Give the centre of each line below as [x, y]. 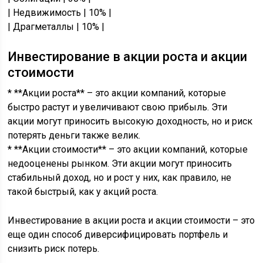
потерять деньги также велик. [74, 135]
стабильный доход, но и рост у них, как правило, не [120, 178]
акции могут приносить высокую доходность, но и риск [130, 121]
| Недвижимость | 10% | [60, 13]
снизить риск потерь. [54, 249]
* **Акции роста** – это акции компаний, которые [117, 93]
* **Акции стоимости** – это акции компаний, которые [128, 149]
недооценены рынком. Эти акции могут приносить [120, 163]
